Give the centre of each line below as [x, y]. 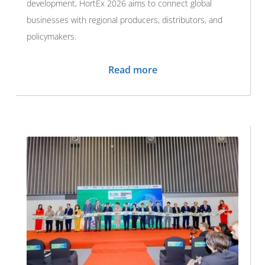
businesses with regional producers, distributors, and [125, 20]
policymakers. [51, 36]
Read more [132, 70]
